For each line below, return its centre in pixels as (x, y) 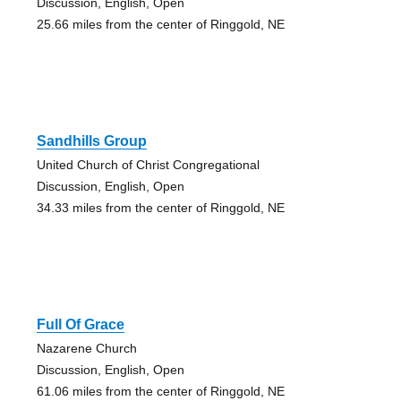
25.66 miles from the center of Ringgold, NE (160, 24)
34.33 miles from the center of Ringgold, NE (160, 207)
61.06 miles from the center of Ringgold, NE (160, 391)
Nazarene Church (86, 348)
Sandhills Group (91, 141)
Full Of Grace (80, 324)
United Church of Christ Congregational (148, 164)
